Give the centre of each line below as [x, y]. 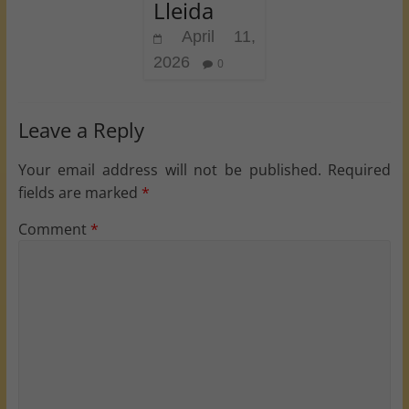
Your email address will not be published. [169, 170]
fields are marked [79, 193]
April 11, [219, 37]
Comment [54, 230]
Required [360, 170]
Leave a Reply [81, 130]
